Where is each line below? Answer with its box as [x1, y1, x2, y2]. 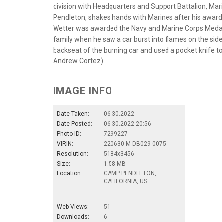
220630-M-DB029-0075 [104, 140, 166, 147]
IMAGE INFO [53, 84, 112, 97]
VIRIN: [57, 140, 73, 147]
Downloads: [57, 213, 89, 220]
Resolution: [57, 150, 88, 157]
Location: [57, 169, 82, 177]
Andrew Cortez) [53, 56, 103, 65]
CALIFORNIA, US [104, 177, 147, 185]
